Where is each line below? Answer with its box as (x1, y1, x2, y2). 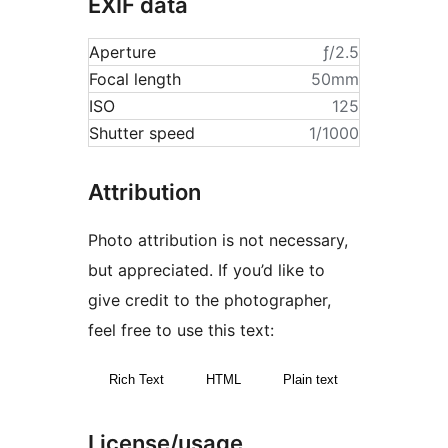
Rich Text (109, 372, 164, 388)
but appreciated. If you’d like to (88, 260, 325, 281)
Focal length (89, 69, 181, 89)
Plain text (283, 372, 338, 388)
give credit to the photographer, (88, 290, 331, 311)
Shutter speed (89, 123, 195, 143)
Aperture (89, 42, 156, 62)
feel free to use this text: (88, 320, 274, 341)
